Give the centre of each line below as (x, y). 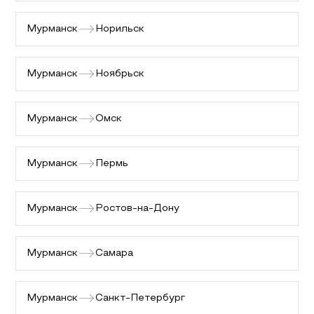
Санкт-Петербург (141, 298)
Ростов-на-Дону (138, 209)
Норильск (120, 29)
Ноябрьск (120, 74)
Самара (115, 253)
